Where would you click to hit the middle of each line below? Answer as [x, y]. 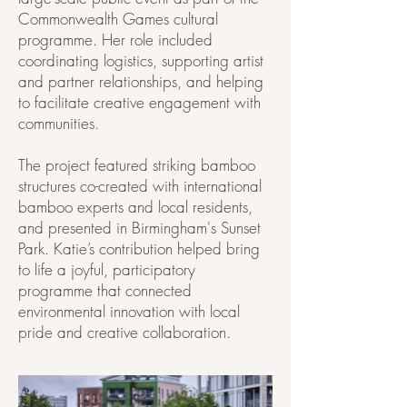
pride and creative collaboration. [124, 332]
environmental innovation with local [129, 311]
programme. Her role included [115, 40]
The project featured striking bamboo [137, 165]
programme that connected [105, 290]
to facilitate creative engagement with [139, 102]
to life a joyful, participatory [107, 269]
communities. [59, 123]
